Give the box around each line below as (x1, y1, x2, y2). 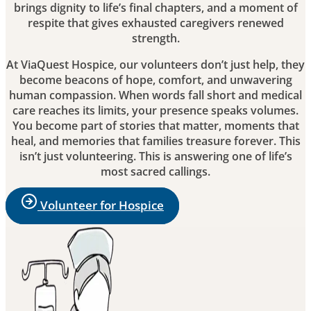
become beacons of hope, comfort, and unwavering (19, 72, 292, 88)
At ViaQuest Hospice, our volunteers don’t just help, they (6, 57, 305, 73)
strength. (131, 31, 180, 47)
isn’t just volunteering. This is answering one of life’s (19, 149, 292, 165)
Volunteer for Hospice (40, 197, 164, 214)
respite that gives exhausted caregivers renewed (27, 15, 284, 31)
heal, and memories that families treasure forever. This (10, 133, 301, 149)
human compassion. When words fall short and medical (9, 87, 302, 103)
